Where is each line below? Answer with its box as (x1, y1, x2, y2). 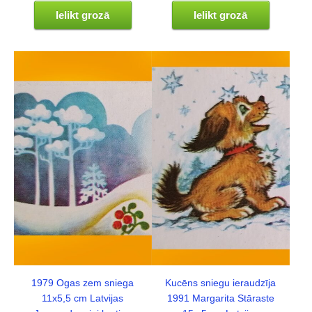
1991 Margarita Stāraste (166, 293, 274, 304)
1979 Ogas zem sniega (31, 278, 134, 289)
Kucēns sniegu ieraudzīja (165, 278, 276, 289)
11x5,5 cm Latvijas (42, 293, 124, 304)
